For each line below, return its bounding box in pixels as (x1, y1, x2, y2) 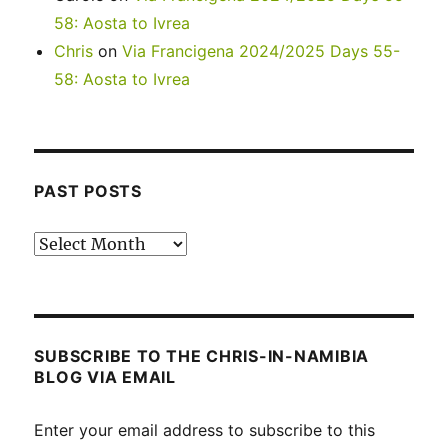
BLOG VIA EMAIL (34, 366, 176, 387)
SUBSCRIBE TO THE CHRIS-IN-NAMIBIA (34, 345, 370, 366)
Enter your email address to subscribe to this (34, 419, 376, 440)
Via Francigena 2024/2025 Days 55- (122, 40, 401, 61)
